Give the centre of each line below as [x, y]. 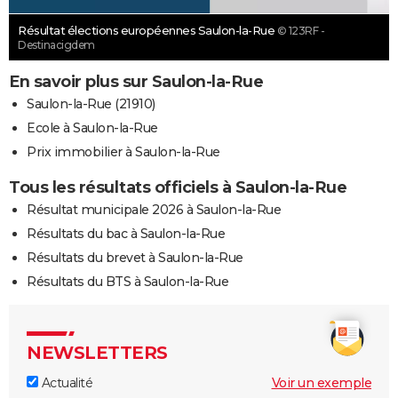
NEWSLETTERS [97, 352]
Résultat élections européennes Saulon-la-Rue [147, 30]
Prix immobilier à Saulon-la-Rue [123, 151]
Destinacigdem [56, 44]
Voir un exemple [321, 382]
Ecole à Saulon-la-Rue [92, 127]
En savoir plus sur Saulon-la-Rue [136, 81]
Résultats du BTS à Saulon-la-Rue [127, 281]
